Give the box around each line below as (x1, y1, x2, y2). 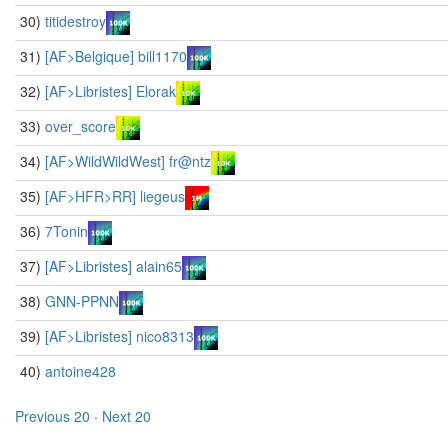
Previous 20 (15, 406, 90, 426)
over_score (45, 116, 116, 136)
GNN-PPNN (45, 291, 119, 311)
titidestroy (45, 11, 106, 31)
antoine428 (45, 361, 116, 381)
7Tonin (45, 221, 88, 241)
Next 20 (102, 406, 151, 426)
